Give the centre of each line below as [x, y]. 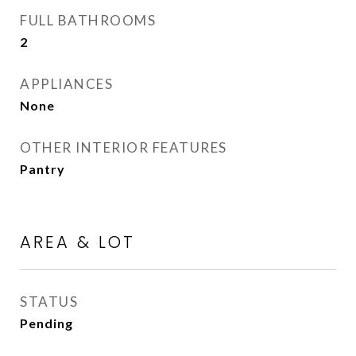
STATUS [49, 302]
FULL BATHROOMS [88, 20]
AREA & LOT [77, 242]
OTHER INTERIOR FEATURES [124, 147]
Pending [46, 323]
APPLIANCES [66, 84]
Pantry [43, 169]
